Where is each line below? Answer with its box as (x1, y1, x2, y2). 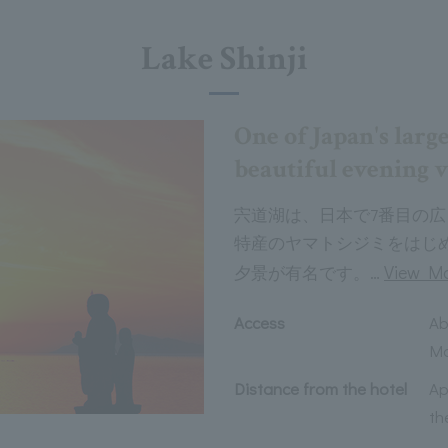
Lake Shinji (140, 37, 308, 81)
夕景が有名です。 (234, 261, 370, 284)
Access (234, 311, 285, 334)
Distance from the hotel (234, 377, 407, 400)
